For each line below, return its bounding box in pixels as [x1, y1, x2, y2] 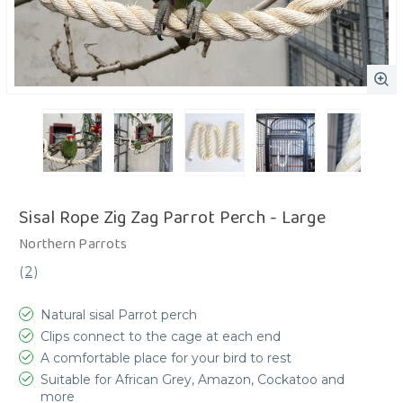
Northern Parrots [19, 232, 127, 255]
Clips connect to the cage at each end [40, 327, 281, 345]
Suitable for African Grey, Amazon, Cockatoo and [40, 371, 345, 388]
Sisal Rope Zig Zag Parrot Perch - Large [19, 202, 326, 232]
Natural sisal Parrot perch [40, 306, 197, 323]
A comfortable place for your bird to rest [40, 349, 291, 366]
